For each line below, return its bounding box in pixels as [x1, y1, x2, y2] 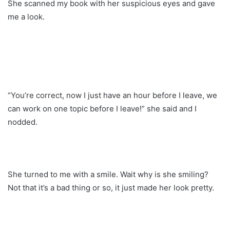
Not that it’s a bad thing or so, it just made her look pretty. [8, 182, 214, 193]
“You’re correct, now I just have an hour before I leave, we [8, 90, 217, 100]
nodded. [8, 117, 37, 127]
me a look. [8, 11, 45, 22]
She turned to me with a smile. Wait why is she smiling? [8, 169, 208, 179]
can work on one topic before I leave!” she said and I [8, 103, 197, 113]
